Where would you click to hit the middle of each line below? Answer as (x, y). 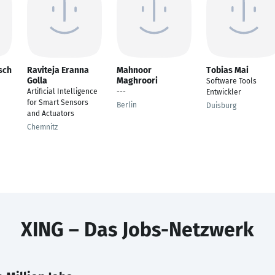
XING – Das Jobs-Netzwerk (137, 230)
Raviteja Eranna (58, 70)
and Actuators (51, 114)
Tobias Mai (227, 70)
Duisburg (221, 106)
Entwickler (224, 92)
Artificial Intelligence (62, 91)
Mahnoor (134, 70)
